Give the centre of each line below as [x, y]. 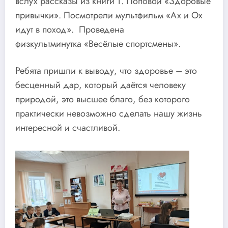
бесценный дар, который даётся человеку [101, 85]
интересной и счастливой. [68, 128]
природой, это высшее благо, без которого [103, 99]
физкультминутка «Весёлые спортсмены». [98, 44]
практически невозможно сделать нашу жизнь [109, 114]
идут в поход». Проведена [70, 29]
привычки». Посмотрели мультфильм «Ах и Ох [109, 15]
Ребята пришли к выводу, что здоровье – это [106, 71]
